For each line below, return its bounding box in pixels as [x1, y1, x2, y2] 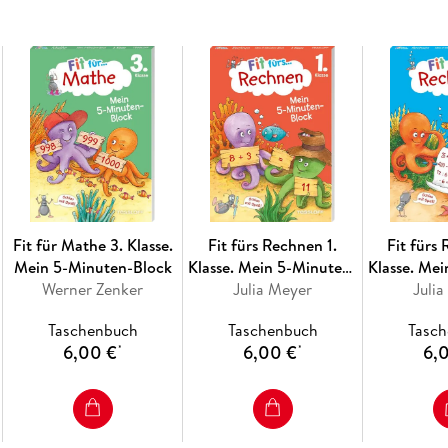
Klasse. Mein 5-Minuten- [188, 255, 358, 278]
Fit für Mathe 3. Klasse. [12, 233, 173, 256]
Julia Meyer [233, 277, 313, 300]
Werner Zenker [42, 277, 144, 300]
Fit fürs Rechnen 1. [208, 233, 338, 256]
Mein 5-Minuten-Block [13, 255, 172, 278]
